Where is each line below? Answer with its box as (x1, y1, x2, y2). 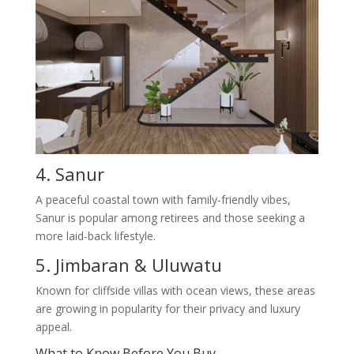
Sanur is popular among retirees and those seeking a (35, 210, 305, 225)
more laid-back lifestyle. (35, 228, 156, 243)
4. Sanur (35, 162, 104, 186)
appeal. (35, 319, 72, 334)
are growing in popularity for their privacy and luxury (35, 301, 300, 316)
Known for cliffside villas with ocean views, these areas (35, 283, 315, 298)
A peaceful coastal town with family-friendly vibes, (35, 192, 291, 207)
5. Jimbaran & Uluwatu (35, 253, 222, 277)
